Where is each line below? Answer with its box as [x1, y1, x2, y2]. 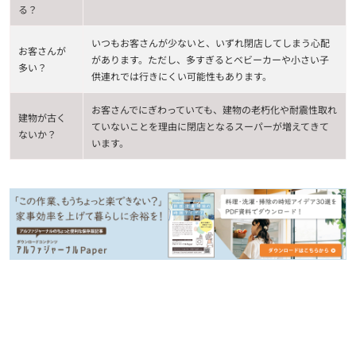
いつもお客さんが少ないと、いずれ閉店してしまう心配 [91, 36, 330, 50]
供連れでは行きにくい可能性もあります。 [91, 69, 272, 83]
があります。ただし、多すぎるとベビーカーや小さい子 [91, 52, 329, 67]
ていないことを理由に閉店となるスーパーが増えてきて [91, 119, 329, 133]
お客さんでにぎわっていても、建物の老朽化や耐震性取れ [91, 103, 337, 117]
